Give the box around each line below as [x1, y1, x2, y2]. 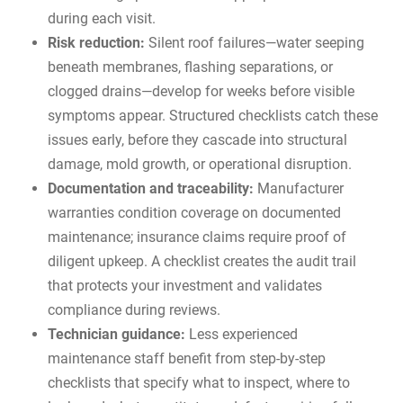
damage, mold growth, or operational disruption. [48, 156, 353, 174]
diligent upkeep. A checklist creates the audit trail [48, 253, 357, 271]
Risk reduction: [48, 34, 146, 52]
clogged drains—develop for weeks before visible [48, 83, 355, 101]
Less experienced [185, 326, 299, 344]
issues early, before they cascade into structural [48, 131, 348, 149]
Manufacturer [254, 180, 345, 198]
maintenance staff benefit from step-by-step [48, 350, 327, 368]
